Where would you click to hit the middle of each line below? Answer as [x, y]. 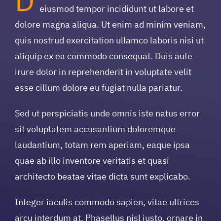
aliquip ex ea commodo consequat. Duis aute [103, 56]
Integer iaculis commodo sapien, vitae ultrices [107, 202]
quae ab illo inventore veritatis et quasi [92, 160]
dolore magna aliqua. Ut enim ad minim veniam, [110, 24]
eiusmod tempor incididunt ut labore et [116, 8]
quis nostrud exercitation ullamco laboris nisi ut [109, 40]
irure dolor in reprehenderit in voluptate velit [103, 72]
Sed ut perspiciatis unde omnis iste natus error [107, 113]
